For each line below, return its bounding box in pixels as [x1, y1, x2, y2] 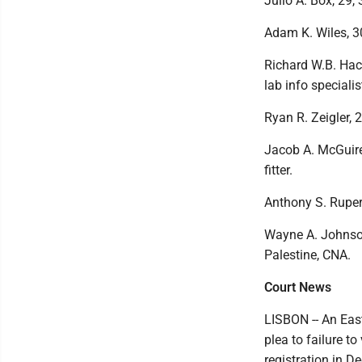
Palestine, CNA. [264, 247, 351, 263]
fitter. [264, 162, 293, 178]
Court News [264, 280, 331, 295]
